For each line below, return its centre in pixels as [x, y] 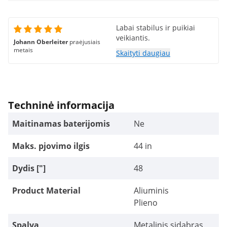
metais [23, 50]
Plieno [146, 203]
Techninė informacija [61, 105]
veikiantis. [133, 38]
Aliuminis [151, 191]
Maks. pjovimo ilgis [51, 146]
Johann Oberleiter [42, 42]
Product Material [46, 191]
